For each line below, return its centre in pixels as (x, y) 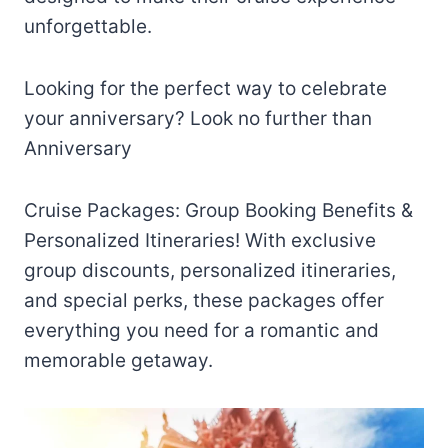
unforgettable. (88, 26)
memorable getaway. (118, 360)
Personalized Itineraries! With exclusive (200, 240)
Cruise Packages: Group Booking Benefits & (218, 210)
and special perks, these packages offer (204, 300)
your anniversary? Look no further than (198, 118)
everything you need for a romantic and (201, 330)
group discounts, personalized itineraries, (210, 270)
